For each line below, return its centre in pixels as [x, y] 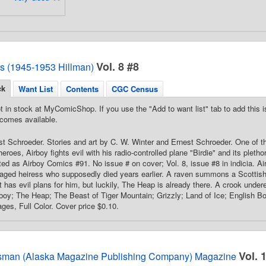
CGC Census [135, 89]
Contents [82, 89]
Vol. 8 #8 [118, 66]
